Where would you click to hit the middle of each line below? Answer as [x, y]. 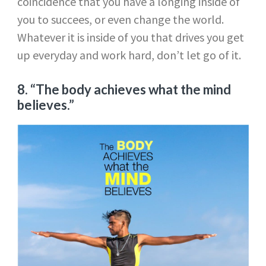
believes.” [47, 104]
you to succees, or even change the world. [120, 19]
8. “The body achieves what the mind [124, 89]
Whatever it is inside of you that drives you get [130, 37]
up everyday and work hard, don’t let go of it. [129, 55]
